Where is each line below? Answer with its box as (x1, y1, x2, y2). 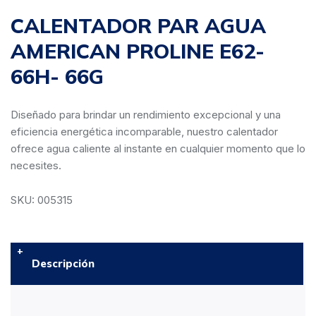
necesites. (11, 159, 61, 172)
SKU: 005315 (11, 193, 73, 207)
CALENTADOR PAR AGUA (11, 13, 266, 38)
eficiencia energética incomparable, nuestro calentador (11, 125, 278, 138)
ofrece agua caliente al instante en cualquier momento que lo (11, 142, 305, 155)
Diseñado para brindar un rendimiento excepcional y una (11, 108, 281, 121)
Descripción (32, 257, 95, 270)
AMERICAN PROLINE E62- (11, 38, 265, 63)
